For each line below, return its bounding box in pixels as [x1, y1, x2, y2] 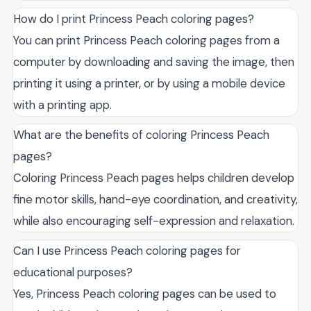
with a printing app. [13, 96, 112, 112]
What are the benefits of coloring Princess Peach [13, 126, 269, 142]
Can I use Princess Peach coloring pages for [13, 242, 241, 258]
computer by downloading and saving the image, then [13, 53, 294, 69]
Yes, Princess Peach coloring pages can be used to [13, 285, 276, 301]
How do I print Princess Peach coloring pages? [13, 10, 254, 26]
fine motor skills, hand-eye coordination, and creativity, [13, 191, 298, 207]
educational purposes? [13, 264, 133, 280]
